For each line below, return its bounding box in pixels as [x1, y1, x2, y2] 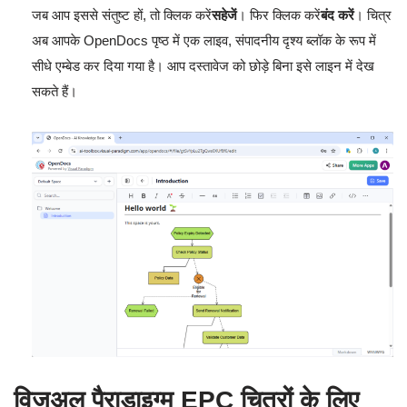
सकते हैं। [32, 83, 77, 99]
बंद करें [321, 6, 354, 23]
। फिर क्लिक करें [237, 6, 321, 23]
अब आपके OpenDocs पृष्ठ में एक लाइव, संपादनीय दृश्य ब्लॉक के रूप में [32, 32, 376, 48]
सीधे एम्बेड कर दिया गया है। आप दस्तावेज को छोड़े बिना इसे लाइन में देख [32, 57, 374, 74]
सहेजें [212, 6, 237, 23]
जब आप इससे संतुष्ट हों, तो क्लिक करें [32, 6, 212, 23]
